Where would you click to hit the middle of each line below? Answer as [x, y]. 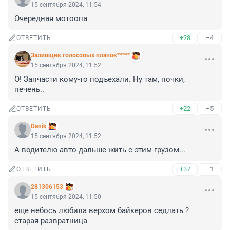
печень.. [29, 90]
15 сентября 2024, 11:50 [66, 197]
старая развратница [51, 221]
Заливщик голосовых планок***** [80, 56]
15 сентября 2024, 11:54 [66, 5]
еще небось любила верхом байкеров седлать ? [102, 211]
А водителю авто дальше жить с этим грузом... [100, 150]
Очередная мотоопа [51, 19]
